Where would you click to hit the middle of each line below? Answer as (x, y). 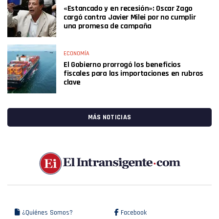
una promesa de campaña (108, 26)
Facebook (133, 213)
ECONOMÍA (76, 54)
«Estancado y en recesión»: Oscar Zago (128, 9)
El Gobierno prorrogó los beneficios (122, 65)
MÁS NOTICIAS (109, 117)
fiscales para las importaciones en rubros (133, 74)
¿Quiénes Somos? (46, 213)
